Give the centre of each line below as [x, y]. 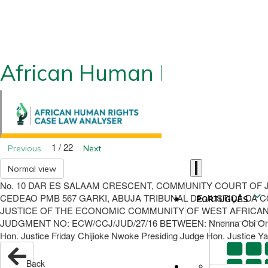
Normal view [32, 169]
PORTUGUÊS [222, 200]
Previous [25, 148]
